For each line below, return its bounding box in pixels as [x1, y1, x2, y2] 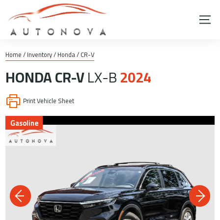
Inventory [27, 49, 53, 60]
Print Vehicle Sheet [23, 94, 75, 107]
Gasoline [10, 116, 38, 130]
